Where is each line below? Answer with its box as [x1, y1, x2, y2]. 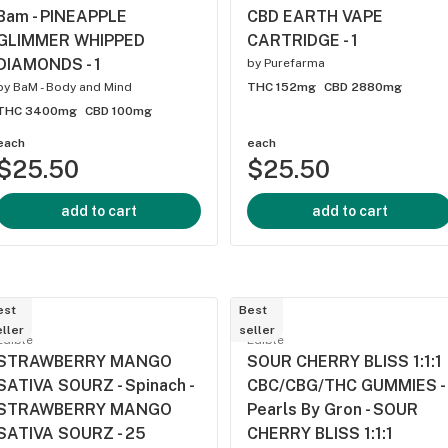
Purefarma [264, 56, 325, 70]
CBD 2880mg [324, 80, 402, 94]
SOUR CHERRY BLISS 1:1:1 [247, 352, 442, 371]
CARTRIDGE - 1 [247, 31, 358, 50]
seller [239, 323, 275, 337]
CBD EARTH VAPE [247, 7, 383, 26]
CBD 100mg [85, 104, 152, 118]
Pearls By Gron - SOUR [247, 400, 418, 419]
